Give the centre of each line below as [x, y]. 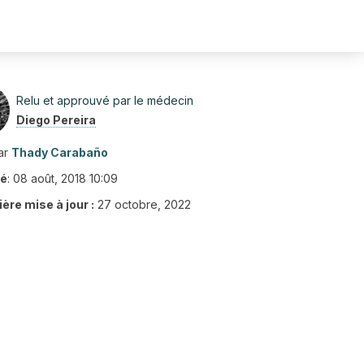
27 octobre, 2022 [144, 204]
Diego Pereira [56, 120]
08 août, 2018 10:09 [65, 178]
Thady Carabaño [60, 152]
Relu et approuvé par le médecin [105, 100]
